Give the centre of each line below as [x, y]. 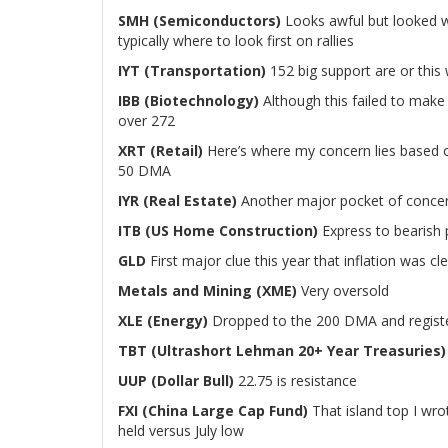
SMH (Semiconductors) [199, 20]
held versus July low [181, 430]
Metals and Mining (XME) [207, 290]
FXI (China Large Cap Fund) [213, 410]
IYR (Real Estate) [177, 200]
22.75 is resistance [295, 380]
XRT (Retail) [160, 150]
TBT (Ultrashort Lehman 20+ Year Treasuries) [282, 350]
